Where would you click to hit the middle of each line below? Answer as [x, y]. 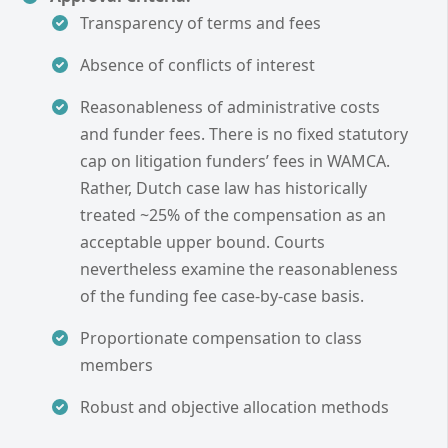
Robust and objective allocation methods [234, 406]
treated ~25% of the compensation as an [233, 214]
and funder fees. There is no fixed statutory [244, 133]
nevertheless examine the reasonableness [239, 268]
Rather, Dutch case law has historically [223, 187]
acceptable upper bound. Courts [202, 241]
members [116, 364]
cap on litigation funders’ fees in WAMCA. [235, 160]
